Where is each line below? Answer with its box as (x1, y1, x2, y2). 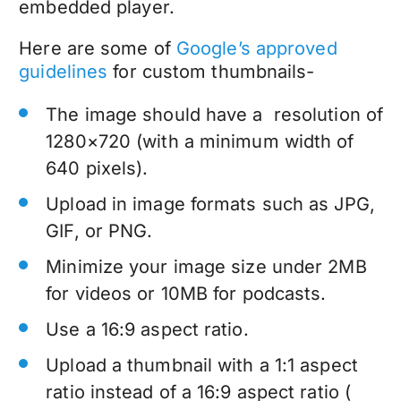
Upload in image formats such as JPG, (46, 192, 375, 215)
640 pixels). (46, 157, 149, 179)
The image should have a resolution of (46, 103, 384, 125)
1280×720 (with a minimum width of (46, 130, 354, 152)
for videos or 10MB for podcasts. (46, 282, 327, 304)
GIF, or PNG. (46, 219, 153, 242)
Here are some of (19, 37, 176, 59)
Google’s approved (175, 37, 337, 59)
